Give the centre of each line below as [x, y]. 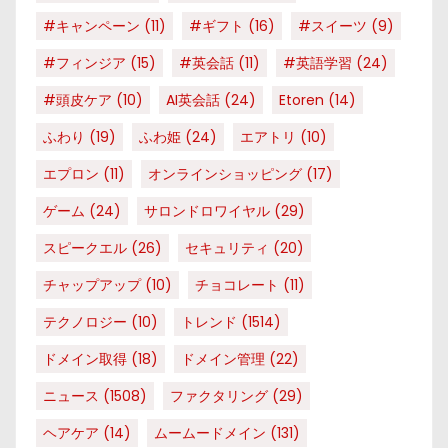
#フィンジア [84, 62]
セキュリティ [227, 247]
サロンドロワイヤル [207, 210]
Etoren [301, 99]
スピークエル [85, 247]
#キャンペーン [91, 25]
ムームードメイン [210, 432]
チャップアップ [92, 284]
